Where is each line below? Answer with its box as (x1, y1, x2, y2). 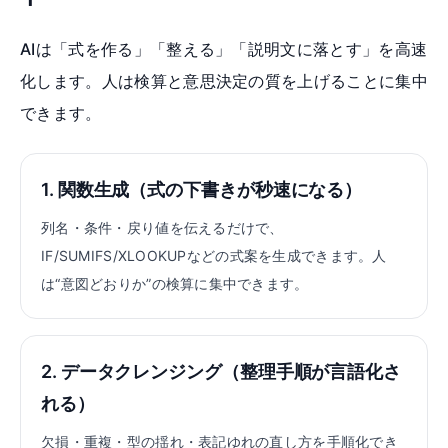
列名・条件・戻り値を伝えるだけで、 (41, 219, 284, 236)
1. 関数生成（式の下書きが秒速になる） (41, 179, 363, 200)
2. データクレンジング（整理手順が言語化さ (41, 361, 402, 382)
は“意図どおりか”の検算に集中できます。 (41, 275, 309, 292)
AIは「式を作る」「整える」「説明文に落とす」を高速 (20, 39, 428, 59)
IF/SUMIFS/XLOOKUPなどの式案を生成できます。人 (41, 247, 387, 264)
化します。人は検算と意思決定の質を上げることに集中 (20, 71, 429, 91)
